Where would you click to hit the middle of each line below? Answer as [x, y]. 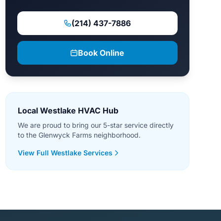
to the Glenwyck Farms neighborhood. [79, 135]
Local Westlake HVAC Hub [68, 110]
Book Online [101, 53]
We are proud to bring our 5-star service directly [95, 125]
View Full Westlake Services [65, 153]
